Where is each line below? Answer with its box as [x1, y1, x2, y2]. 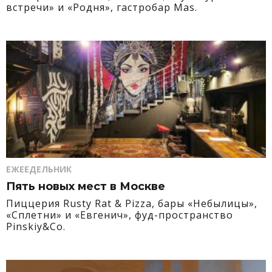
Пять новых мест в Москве [6, 180, 165, 193]
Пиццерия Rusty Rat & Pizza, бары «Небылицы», [6, 197, 257, 210]
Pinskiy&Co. [6, 220, 66, 233]
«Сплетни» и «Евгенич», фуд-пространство [6, 208, 233, 222]
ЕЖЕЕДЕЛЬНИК [6, 163, 72, 175]
